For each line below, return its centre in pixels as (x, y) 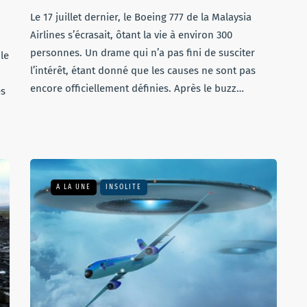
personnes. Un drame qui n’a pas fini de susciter (143, 53)
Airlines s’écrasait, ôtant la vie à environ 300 (131, 35)
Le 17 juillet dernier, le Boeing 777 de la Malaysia (141, 17)
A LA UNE (74, 187)
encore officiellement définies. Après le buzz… (137, 88)
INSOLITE (124, 187)
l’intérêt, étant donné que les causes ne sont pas (143, 71)
